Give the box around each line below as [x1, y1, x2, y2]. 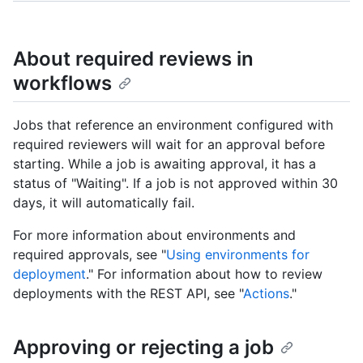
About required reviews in [13, 47, 254, 70]
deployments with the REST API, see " [13, 285, 243, 302]
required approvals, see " [13, 246, 166, 263]
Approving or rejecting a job [13, 335, 274, 360]
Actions [243, 285, 289, 302]
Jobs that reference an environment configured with [13, 117, 333, 134]
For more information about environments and [13, 227, 296, 244]
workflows [13, 71, 112, 95]
